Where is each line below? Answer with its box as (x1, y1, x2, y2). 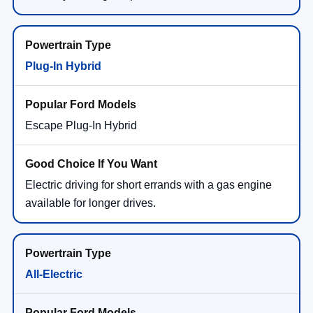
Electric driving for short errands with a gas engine (25, 179, 272, 191)
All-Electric (25, 268, 82, 281)
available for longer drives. (25, 197, 156, 210)
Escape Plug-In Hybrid (25, 119, 137, 132)
